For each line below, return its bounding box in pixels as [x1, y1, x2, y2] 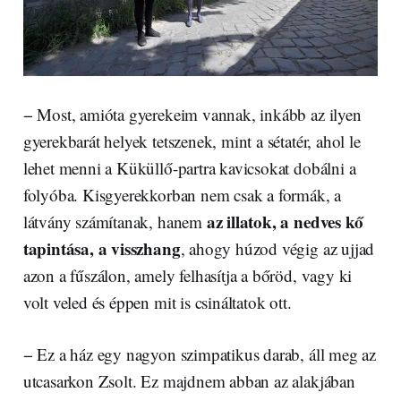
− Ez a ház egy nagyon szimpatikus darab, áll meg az [22, 343, 377, 366]
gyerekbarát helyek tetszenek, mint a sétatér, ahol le [22, 130, 361, 153]
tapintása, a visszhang [22, 236, 181, 261]
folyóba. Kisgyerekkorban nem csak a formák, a [22, 183, 342, 207]
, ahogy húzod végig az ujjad [180, 237, 375, 260]
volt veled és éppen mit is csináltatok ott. [22, 291, 292, 314]
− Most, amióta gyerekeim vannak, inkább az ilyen [22, 103, 362, 126]
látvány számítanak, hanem [22, 210, 207, 234]
